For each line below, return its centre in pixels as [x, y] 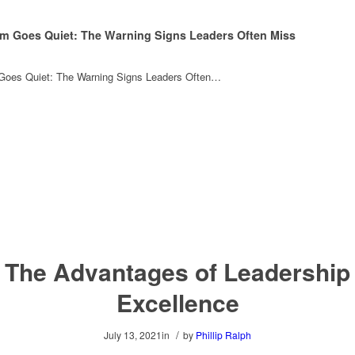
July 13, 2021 [133, 335]
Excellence [177, 302]
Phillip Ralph [223, 335]
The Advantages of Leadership [177, 271]
